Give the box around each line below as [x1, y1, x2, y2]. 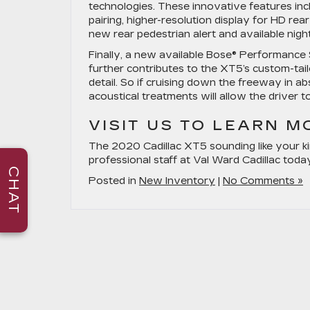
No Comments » [223, 175, 303, 187]
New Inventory [139, 175, 215, 187]
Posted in [89, 175, 139, 187]
